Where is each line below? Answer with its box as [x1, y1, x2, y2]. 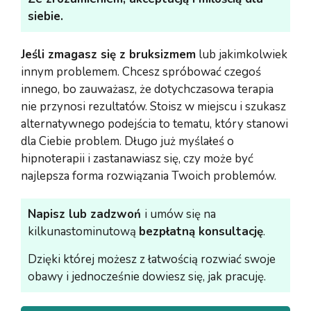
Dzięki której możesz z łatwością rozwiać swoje [28, 251, 276, 267]
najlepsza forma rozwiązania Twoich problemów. [21, 167, 276, 184]
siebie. [28, 8, 63, 24]
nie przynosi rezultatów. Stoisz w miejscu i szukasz [21, 98, 286, 115]
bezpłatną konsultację [139, 223, 263, 239]
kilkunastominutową [28, 223, 139, 239]
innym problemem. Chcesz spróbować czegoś [21, 63, 261, 80]
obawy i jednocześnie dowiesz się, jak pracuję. [28, 268, 266, 285]
